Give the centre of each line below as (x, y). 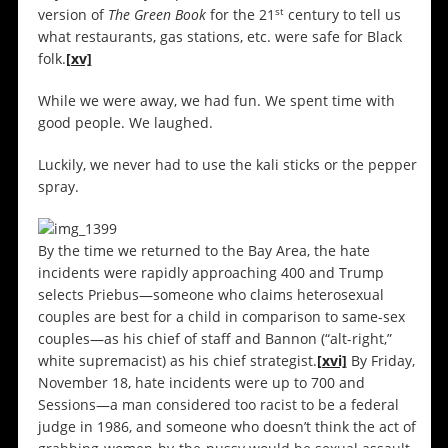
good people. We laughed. (125, 123)
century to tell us (342, 15)
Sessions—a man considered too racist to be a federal (218, 405)
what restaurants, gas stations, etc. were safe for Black (219, 37)
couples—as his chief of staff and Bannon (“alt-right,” (214, 339)
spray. (58, 187)
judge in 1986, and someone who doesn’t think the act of (226, 427)
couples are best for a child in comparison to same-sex (221, 317)
